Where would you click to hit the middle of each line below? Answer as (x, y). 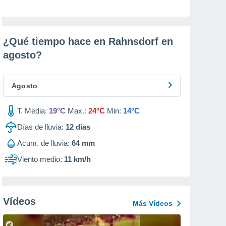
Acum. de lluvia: (43, 143)
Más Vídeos (153, 203)
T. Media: (32, 111)
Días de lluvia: (40, 127)
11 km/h (77, 159)
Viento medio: (40, 159)
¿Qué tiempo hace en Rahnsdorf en (88, 41)
